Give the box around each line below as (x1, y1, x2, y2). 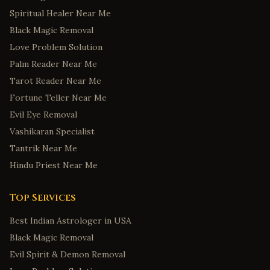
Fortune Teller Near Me (10, 92, 107, 103)
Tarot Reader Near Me (10, 75, 101, 86)
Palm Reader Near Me (10, 58, 97, 69)
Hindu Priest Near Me (10, 160, 98, 171)
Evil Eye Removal (10, 109, 77, 120)
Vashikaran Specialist (10, 126, 95, 137)
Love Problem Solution (10, 42, 102, 52)
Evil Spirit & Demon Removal (10, 249, 125, 260)
